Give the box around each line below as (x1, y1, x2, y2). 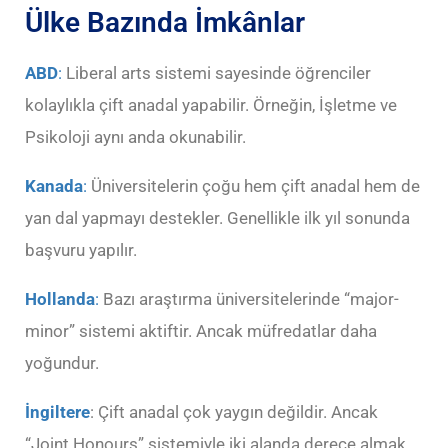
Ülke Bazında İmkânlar (25, 5, 305, 39)
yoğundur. (25, 352, 99, 373)
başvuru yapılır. (25, 239, 137, 260)
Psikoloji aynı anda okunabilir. (25, 126, 246, 147)
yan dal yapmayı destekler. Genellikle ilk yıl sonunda (25, 207, 410, 228)
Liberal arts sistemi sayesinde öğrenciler (62, 62, 371, 83)
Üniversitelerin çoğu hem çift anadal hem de (87, 175, 420, 196)
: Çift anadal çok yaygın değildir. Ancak (90, 401, 378, 422)
